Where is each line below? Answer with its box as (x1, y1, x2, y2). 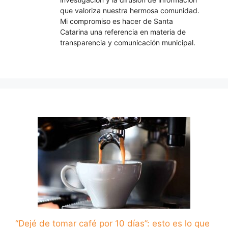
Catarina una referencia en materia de (60, 27, 186, 37)
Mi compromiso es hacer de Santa (60, 17, 173, 26)
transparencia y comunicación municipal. (60, 38, 195, 47)
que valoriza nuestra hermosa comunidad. (60, 6, 199, 15)
